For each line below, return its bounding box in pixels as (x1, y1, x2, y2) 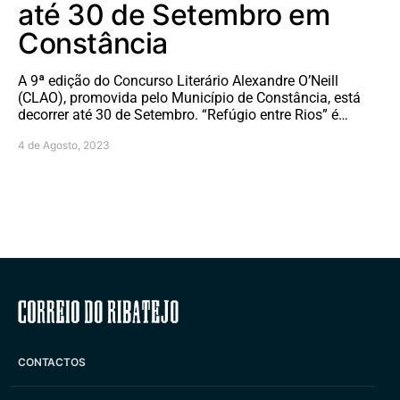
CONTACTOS (18, 355, 86, 370)
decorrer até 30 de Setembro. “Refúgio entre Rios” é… (18, 105, 348, 123)
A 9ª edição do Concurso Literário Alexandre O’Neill (18, 71, 338, 89)
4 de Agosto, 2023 (18, 137, 110, 152)
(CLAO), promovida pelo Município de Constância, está (18, 88, 361, 106)
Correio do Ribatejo (104, 297, 296, 324)
